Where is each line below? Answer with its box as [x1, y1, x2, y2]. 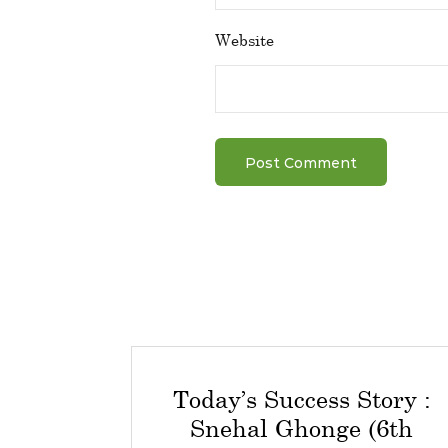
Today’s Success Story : [172, 383, 431, 413]
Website [214, 29, 274, 49]
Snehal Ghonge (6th [190, 412, 414, 442]
